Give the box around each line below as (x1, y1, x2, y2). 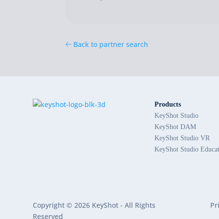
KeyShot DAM (154, 123, 197, 131)
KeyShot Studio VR (154, 134, 210, 142)
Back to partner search (71, 39, 149, 49)
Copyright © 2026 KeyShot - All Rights (33, 200, 156, 210)
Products (154, 101, 181, 109)
